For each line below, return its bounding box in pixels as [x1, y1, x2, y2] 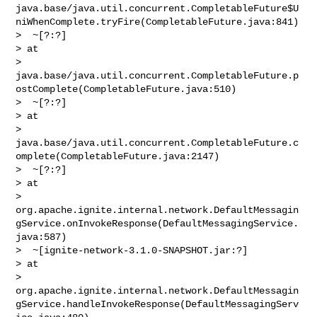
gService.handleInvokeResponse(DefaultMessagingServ [16, 298, 299, 310]
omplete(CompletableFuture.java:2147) [16, 150, 220, 162]
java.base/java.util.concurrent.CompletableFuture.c [16, 137, 299, 149]
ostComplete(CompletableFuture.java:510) [16, 83, 237, 95]
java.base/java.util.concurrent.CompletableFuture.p [16, 69, 299, 81]
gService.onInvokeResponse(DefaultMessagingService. [16, 217, 299, 229]
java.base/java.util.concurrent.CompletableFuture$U [16, 2, 299, 14]
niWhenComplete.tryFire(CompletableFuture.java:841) [16, 16, 299, 28]
